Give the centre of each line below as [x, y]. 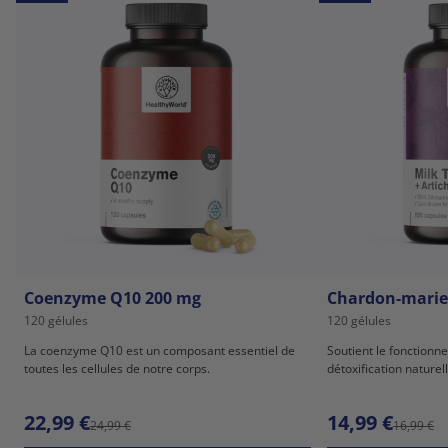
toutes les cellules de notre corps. [117, 368]
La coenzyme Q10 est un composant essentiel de [159, 350]
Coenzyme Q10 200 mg [112, 297]
